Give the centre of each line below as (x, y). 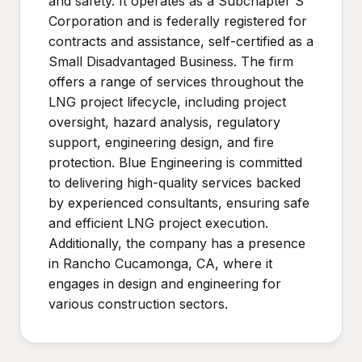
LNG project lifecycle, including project (167, 102)
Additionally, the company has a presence (177, 243)
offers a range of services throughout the (176, 82)
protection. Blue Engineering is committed (175, 162)
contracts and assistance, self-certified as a (181, 41)
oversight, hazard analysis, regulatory (164, 122)
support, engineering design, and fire (161, 142)
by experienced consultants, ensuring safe (179, 203)
